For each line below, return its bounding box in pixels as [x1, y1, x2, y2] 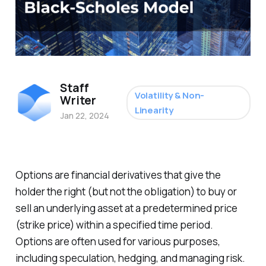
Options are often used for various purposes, [15, 235, 220, 249]
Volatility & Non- [134, 89, 205, 102]
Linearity [134, 104, 173, 117]
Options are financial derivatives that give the [15, 168, 221, 182]
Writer [60, 93, 96, 109]
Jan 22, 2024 [60, 110, 110, 122]
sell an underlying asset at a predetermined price [15, 201, 237, 216]
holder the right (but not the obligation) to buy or [15, 185, 237, 199]
